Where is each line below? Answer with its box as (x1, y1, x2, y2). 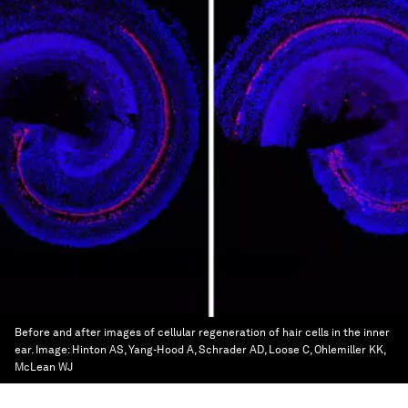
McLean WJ (15, 361, 73, 373)
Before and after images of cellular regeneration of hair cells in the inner (15, 326, 390, 339)
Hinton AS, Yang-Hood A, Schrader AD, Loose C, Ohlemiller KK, (72, 343, 385, 356)
